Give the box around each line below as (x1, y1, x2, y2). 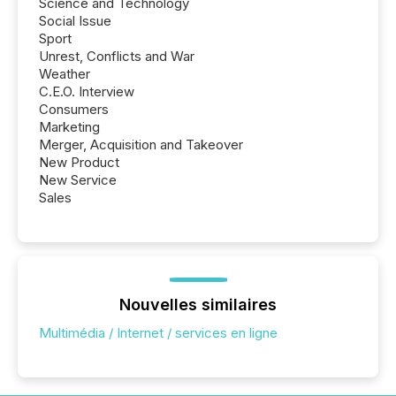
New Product (39, 153, 119, 171)
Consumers (39, 100, 109, 118)
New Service (39, 171, 117, 188)
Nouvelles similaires (119, 294, 277, 314)
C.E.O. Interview (39, 82, 134, 100)
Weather (39, 65, 90, 82)
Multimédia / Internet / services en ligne (39, 324, 278, 341)
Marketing (39, 118, 100, 135)
